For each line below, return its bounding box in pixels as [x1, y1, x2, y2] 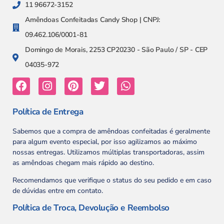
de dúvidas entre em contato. [12, 186, 103, 196]
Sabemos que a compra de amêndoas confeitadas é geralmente [12, 126, 210, 136]
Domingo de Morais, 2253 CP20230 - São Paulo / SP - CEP [25, 44, 208, 54]
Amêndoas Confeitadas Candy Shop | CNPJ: [25, 14, 160, 24]
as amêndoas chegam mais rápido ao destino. [12, 157, 154, 167]
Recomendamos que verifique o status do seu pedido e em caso [12, 175, 211, 185]
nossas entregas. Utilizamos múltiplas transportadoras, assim [12, 147, 204, 157]
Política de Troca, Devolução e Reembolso [12, 201, 169, 213]
